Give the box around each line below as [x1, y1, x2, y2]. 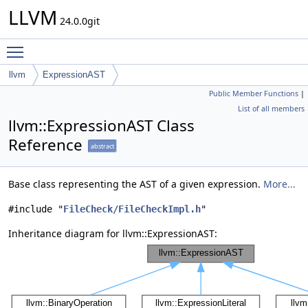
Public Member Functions [209, 89, 298, 98]
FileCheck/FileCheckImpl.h [63, 203, 201, 214]
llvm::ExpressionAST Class [8, 115, 195, 136]
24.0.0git [57, 14, 100, 27]
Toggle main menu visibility [30, 39, 157, 52]
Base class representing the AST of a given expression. [8, 177, 263, 190]
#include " [8, 203, 63, 214]
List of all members [238, 104, 305, 113]
